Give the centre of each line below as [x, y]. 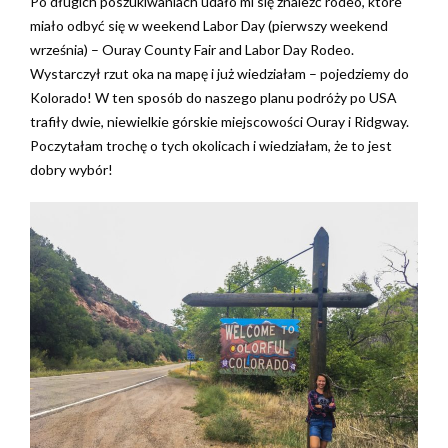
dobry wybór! [71, 169]
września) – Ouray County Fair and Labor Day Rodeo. [192, 49]
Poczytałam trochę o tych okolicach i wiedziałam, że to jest [211, 145]
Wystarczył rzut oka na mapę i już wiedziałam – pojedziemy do [219, 73]
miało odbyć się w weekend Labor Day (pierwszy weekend [209, 25]
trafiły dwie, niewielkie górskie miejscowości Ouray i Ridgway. [219, 121]
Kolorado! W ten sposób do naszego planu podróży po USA [213, 97]
